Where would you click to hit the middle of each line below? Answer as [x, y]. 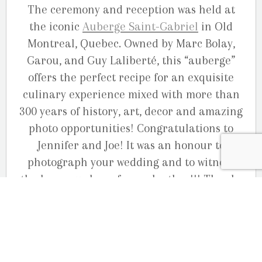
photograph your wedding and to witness [131, 162]
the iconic [56, 26]
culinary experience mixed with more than [131, 94]
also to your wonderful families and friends [131, 196]
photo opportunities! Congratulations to [131, 128]
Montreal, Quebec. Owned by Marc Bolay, [131, 43]
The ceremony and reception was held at [131, 9]
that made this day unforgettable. [131, 213]
